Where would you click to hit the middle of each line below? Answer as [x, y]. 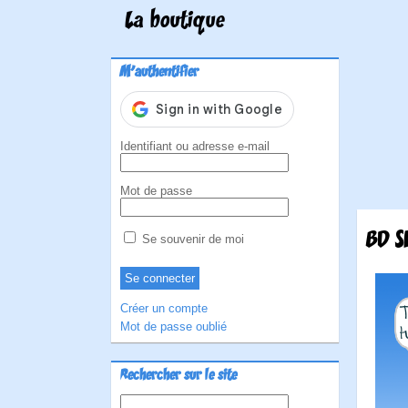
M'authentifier [159, 73]
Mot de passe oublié [173, 326]
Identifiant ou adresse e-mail [195, 146]
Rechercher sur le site [178, 376]
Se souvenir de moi [191, 239]
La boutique [175, 22]
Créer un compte [164, 308]
